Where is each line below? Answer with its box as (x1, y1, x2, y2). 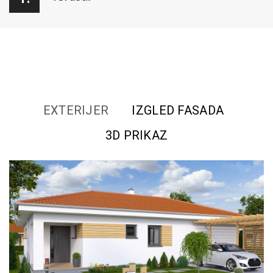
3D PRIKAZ (105, 127, 168, 143)
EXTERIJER (43, 102, 109, 118)
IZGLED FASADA (132, 102, 224, 118)
